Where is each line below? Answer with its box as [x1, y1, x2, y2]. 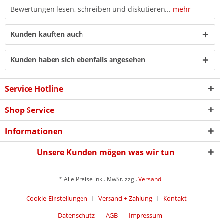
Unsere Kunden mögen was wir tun [36, 147, 175, 158]
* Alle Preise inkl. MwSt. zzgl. [59, 175, 138, 184]
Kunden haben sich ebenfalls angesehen [10, 55, 145, 64]
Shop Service [5, 105, 54, 115]
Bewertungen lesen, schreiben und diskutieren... [10, 4, 171, 14]
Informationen [5, 126, 63, 137]
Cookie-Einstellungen [26, 194, 87, 203]
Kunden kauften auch [10, 29, 83, 39]
